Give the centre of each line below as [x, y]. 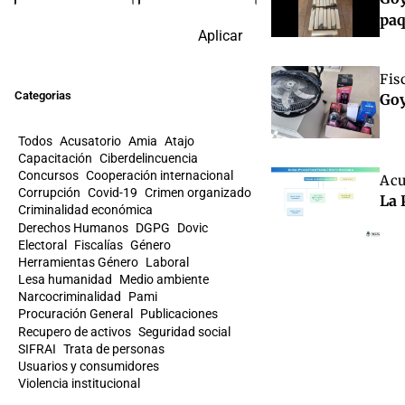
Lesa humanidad [65, 280]
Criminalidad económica [85, 210]
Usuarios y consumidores [89, 367]
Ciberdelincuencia [149, 158]
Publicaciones [179, 314]
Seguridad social [184, 331]
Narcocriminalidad [70, 297]
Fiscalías [99, 245]
